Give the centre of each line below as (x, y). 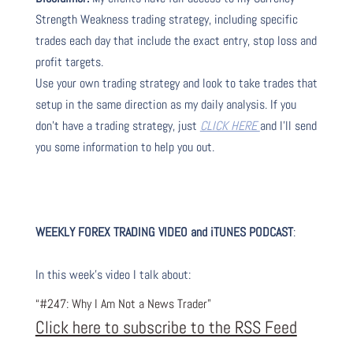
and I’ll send (288, 125)
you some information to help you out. (124, 147)
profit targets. (69, 61)
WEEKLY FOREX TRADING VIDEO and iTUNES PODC (155, 232)
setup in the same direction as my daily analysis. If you (165, 104)
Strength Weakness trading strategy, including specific (166, 19)
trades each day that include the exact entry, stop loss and (176, 40)
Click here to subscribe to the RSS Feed (166, 327)
